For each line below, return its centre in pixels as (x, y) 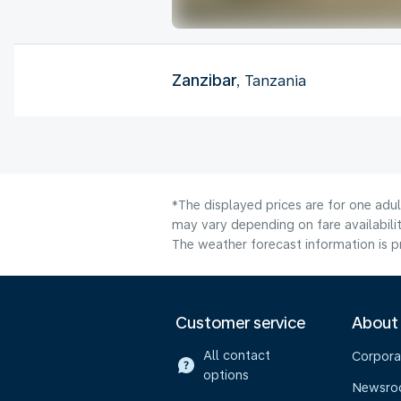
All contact (236, 355)
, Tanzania (271, 81)
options (226, 375)
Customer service (240, 323)
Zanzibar (204, 80)
